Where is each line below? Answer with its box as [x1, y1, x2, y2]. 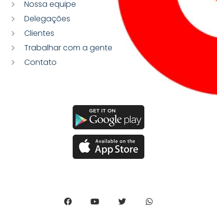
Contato [24, 56, 57, 68]
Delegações [24, 13, 70, 24]
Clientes [24, 27, 54, 39]
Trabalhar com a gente [24, 42, 112, 53]
